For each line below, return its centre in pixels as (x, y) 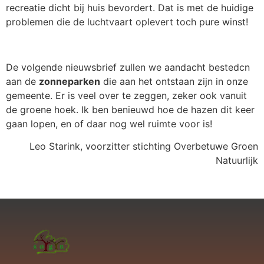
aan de (22, 82)
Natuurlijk (237, 161)
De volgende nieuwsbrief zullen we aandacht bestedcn (128, 67)
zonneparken (70, 82)
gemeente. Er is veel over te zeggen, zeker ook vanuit (126, 96)
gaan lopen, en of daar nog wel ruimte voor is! (109, 124)
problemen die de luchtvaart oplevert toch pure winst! (127, 22)
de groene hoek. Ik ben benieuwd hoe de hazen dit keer (130, 110)
